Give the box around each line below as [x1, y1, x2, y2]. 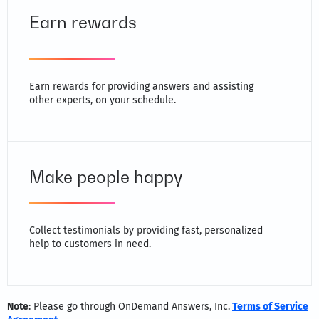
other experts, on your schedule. [29, 93, 176, 106]
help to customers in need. [29, 237, 151, 250]
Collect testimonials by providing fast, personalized [29, 224, 263, 236]
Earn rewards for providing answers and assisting [29, 80, 253, 93]
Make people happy [29, 166, 182, 187]
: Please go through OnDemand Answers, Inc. [28, 300, 230, 313]
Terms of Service [232, 300, 308, 313]
